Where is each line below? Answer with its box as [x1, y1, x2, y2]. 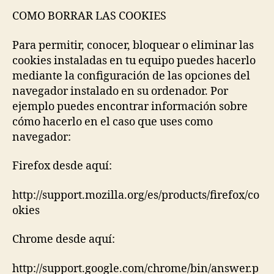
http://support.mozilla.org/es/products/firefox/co [12, 188, 259, 202]
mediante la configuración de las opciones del [12, 68, 250, 83]
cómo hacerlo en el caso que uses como [12, 114, 213, 129]
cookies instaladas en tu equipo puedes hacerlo [12, 53, 256, 68]
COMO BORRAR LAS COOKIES [12, 9, 166, 24]
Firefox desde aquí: [12, 159, 112, 174]
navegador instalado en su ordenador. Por [12, 84, 228, 98]
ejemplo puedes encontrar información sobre [12, 99, 248, 114]
